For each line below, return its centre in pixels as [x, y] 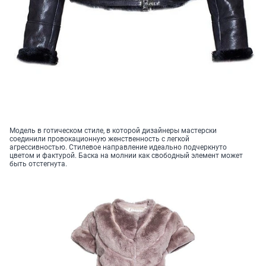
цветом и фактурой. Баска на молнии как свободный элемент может [126, 156]
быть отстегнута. [38, 164]
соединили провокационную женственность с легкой [99, 139]
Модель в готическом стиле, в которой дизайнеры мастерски [113, 131]
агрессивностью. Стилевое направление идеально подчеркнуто [118, 148]
